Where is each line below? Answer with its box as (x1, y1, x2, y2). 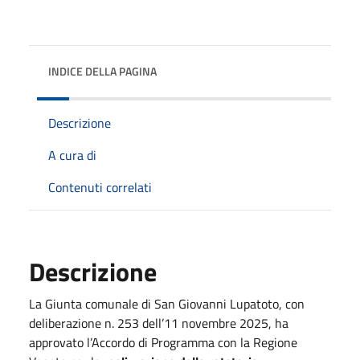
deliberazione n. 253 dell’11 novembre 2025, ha (29, 313, 288, 333)
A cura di (48, 145, 96, 165)
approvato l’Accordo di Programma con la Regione (29, 332, 297, 352)
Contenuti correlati (48, 177, 152, 197)
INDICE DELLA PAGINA (48, 62, 157, 80)
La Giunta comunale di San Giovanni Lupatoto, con (29, 293, 305, 313)
